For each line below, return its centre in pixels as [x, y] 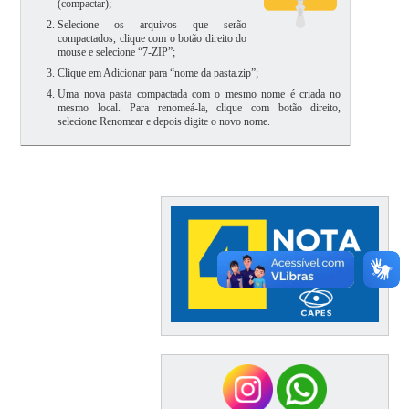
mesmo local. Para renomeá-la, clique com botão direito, [199, 107]
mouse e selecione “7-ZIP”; [117, 52]
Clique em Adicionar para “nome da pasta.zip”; [158, 73]
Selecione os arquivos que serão [152, 24]
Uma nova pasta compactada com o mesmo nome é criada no [199, 94]
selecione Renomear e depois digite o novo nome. [164, 121]
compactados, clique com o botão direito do [152, 38]
